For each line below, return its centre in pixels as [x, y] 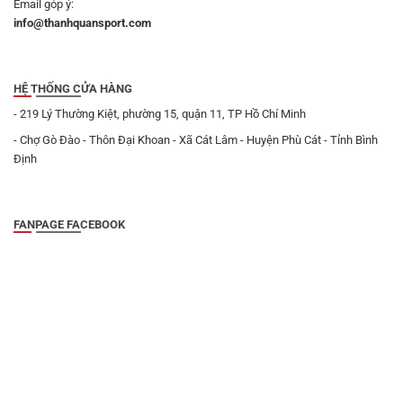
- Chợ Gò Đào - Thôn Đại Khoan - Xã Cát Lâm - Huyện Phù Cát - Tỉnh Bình [196, 139]
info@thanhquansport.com [82, 22]
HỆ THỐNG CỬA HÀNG [73, 89]
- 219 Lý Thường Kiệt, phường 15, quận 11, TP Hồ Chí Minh [160, 113]
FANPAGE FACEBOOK [69, 224]
